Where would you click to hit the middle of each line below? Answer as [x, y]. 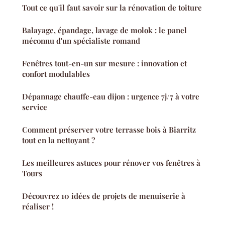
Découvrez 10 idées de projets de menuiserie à [104, 196]
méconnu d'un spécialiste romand [81, 41]
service [35, 107]
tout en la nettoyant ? [59, 140]
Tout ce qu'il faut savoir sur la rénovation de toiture [112, 8]
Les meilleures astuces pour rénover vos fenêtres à [111, 163]
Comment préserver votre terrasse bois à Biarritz [109, 130]
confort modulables [56, 74]
